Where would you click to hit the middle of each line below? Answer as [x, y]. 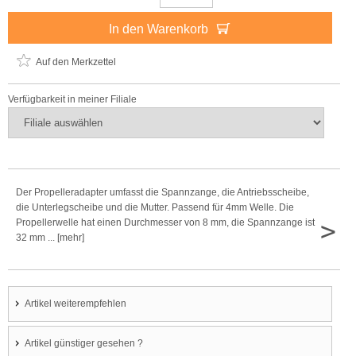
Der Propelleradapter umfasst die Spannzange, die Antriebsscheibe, [163, 192]
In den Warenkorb [160, 29]
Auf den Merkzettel [76, 62]
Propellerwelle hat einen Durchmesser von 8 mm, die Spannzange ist [165, 222]
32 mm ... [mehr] [50, 238]
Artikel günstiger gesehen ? [84, 343]
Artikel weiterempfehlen [75, 304]
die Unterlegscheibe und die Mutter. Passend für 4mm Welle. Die [155, 207]
